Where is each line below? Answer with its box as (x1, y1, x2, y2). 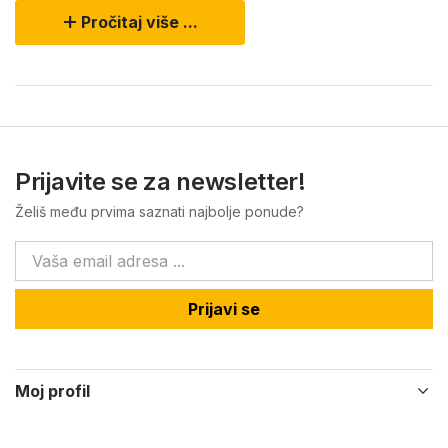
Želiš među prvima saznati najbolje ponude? (15, 202, 304, 220)
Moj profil (15, 380, 90, 401)
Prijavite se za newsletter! (15, 166, 306, 196)
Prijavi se (188, 298, 260, 319)
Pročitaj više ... (81, 11, 198, 32)
